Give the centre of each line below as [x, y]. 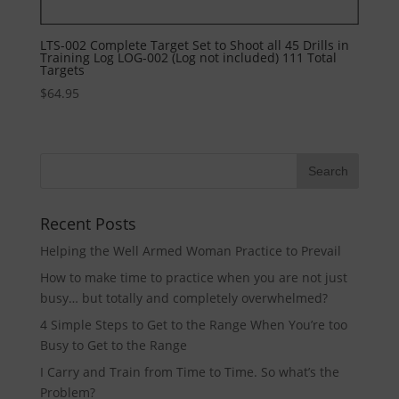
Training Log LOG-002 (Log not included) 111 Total [188, 58]
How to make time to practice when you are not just [193, 277]
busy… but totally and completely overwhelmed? [183, 297]
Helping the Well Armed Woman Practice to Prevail [190, 250]
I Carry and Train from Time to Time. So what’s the [189, 371]
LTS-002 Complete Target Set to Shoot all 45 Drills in [194, 45]
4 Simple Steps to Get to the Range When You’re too [193, 324]
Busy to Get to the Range [113, 345]
